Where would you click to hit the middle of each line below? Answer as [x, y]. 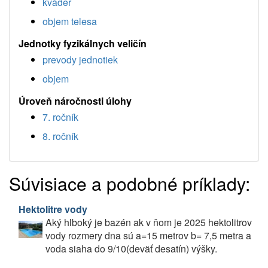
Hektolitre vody [53, 209]
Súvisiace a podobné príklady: [130, 183]
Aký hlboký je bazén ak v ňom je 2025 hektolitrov [149, 222]
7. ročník [60, 117]
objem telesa [70, 21]
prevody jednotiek [80, 60]
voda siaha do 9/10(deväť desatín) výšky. [131, 249]
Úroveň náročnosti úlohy [75, 101]
